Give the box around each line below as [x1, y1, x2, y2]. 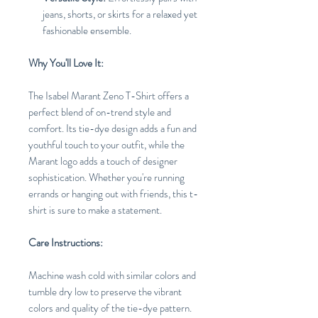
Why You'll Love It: [28, 55, 104, 72]
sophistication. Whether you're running [28, 170, 185, 186]
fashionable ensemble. [43, 23, 131, 39]
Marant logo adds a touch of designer [28, 153, 177, 170]
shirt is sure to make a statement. [28, 202, 162, 219]
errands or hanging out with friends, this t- [28, 186, 198, 202]
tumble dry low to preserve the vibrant [28, 284, 182, 300]
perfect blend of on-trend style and [28, 104, 171, 121]
